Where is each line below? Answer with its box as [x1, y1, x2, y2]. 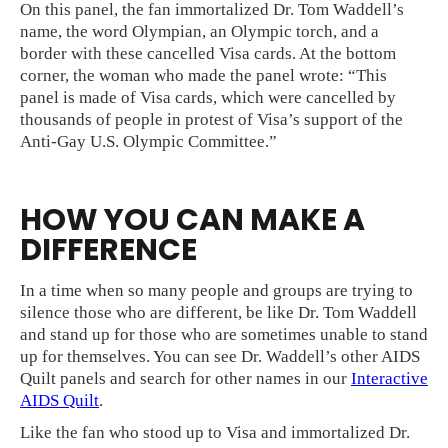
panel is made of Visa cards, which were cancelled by [20, 87, 396, 107]
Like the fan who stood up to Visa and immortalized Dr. [20, 422, 410, 442]
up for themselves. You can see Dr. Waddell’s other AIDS [20, 346, 420, 366]
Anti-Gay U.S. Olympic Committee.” [20, 131, 277, 151]
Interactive [351, 368, 428, 388]
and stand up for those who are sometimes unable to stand [20, 324, 428, 344]
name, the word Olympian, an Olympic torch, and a [20, 21, 379, 41]
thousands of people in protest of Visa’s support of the [20, 109, 403, 129]
